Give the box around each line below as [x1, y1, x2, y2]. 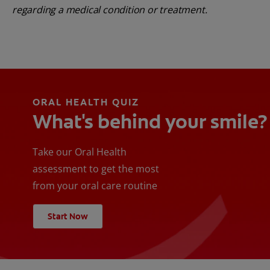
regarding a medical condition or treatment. [12, 2, 207, 16]
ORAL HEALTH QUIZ [33, 95, 139, 108]
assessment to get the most [33, 162, 159, 175]
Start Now [48, 210, 88, 222]
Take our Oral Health [33, 145, 127, 159]
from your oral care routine [33, 178, 157, 192]
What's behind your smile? [33, 108, 268, 134]
